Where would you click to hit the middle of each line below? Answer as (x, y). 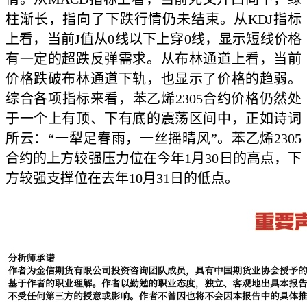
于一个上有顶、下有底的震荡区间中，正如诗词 (153, 119)
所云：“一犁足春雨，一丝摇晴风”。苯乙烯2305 (153, 139)
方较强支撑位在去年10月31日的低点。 (122, 179)
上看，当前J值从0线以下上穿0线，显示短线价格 (153, 39)
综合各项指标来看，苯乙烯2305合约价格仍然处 (153, 99)
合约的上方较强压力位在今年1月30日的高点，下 (153, 159)
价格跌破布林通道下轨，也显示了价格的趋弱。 (153, 79)
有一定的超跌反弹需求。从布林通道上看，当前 (153, 59)
